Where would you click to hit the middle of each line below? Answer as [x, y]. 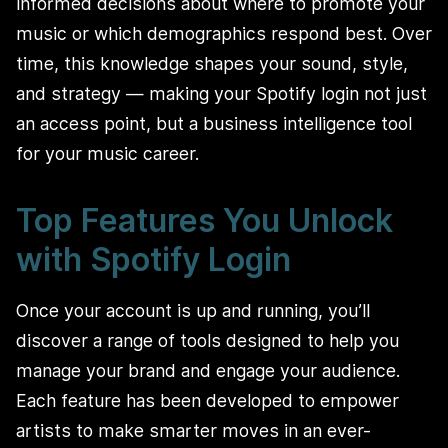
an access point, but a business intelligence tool [214, 123]
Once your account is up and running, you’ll [193, 311]
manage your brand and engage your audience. [208, 371]
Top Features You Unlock [204, 220]
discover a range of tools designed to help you [207, 341]
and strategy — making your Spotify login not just [221, 93]
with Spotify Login [153, 259]
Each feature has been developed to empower [207, 401]
